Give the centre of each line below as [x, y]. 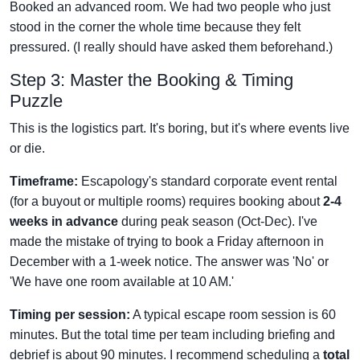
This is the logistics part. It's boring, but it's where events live [180, 128]
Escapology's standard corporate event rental [208, 181]
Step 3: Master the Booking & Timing [151, 80]
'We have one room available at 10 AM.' [122, 282]
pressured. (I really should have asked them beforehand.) [171, 47]
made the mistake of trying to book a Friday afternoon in [167, 241]
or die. [27, 148]
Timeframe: [44, 181]
